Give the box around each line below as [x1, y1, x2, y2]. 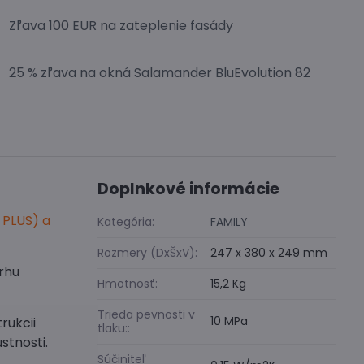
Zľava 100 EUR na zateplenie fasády [9, 15, 234, 35]
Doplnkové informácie [97, 178, 280, 201]
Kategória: [97, 214, 155, 231]
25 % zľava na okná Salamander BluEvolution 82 [9, 63, 311, 83]
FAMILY [210, 214, 249, 231]
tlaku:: [97, 320, 131, 337]
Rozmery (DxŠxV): [97, 245, 198, 262]
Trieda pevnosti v [97, 306, 196, 323]
